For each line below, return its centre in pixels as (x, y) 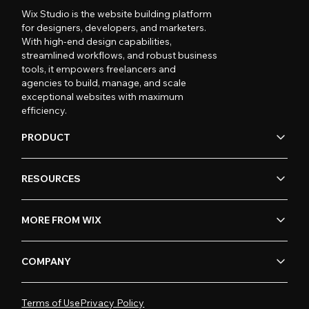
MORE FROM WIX (62, 220)
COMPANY (47, 262)
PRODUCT (46, 138)
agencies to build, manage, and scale (104, 82)
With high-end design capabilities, (97, 41)
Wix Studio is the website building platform (117, 13)
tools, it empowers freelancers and (99, 69)
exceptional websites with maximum (103, 96)
